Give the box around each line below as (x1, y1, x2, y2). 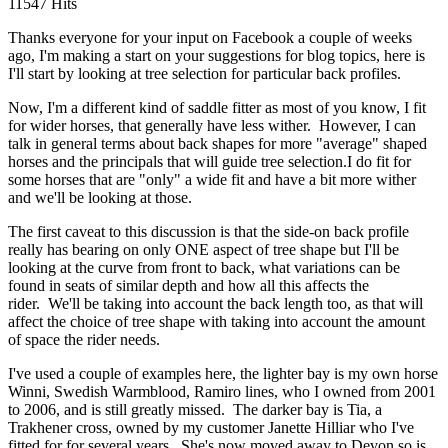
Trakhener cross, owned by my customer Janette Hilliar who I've (8, 418, 414, 436)
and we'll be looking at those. (8, 188, 192, 206)
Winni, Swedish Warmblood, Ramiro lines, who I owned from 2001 (8, 382, 436, 400)
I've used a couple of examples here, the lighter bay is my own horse (8, 364, 438, 382)
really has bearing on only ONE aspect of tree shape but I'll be (8, 240, 399, 258)
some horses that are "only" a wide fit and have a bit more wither (8, 170, 416, 188)
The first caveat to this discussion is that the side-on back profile (8, 222, 409, 240)
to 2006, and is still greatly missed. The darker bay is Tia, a (8, 400, 382, 418)
